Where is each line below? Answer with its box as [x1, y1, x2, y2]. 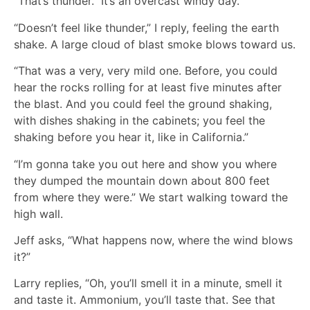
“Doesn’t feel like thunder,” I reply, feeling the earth [14, 20, 279, 35]
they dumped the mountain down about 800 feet [14, 173, 270, 188]
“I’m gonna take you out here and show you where [14, 156, 277, 171]
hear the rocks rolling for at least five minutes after [14, 80, 282, 95]
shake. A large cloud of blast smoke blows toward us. [14, 37, 295, 51]
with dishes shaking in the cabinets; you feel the [14, 113, 265, 128]
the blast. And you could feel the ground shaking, [14, 97, 272, 111]
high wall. [14, 206, 63, 221]
